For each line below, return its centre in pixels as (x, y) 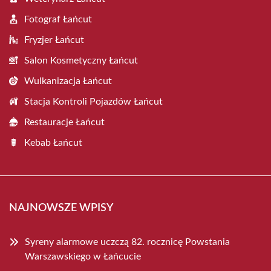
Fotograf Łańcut (58, 19)
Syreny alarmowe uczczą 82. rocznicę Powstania (127, 242)
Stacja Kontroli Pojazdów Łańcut (93, 102)
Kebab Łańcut (53, 143)
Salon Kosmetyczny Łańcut (81, 60)
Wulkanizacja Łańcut (68, 81)
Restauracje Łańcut (64, 122)
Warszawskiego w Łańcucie (83, 256)
